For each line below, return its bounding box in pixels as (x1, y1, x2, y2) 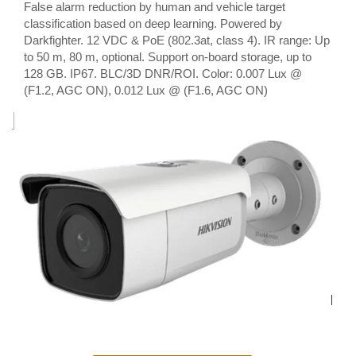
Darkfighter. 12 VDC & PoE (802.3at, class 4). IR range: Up (24, 33, 330, 47)
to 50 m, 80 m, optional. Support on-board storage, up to (24, 50, 311, 64)
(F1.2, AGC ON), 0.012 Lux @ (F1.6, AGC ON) (24, 83, 268, 97)
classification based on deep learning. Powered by (24, 17, 282, 30)
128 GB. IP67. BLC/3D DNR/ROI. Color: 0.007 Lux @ (24, 67, 302, 80)
